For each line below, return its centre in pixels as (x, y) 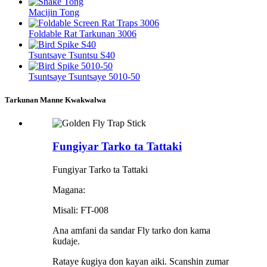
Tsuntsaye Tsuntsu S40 (72, 55)
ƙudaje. (66, 241)
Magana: (69, 190)
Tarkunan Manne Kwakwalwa (55, 100)
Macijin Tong (54, 13)
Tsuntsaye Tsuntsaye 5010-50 (84, 77)
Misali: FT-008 (80, 210)
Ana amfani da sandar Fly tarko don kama (131, 230)
